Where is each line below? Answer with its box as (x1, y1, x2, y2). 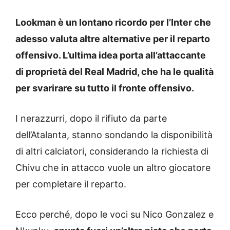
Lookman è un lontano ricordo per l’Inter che (15, 17, 211, 28)
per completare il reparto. (15, 179, 126, 190)
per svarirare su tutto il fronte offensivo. (15, 83, 194, 94)
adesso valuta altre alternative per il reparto (15, 33, 210, 45)
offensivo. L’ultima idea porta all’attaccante (15, 50, 206, 61)
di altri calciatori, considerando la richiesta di (15, 146, 208, 157)
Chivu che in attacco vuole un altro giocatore (15, 162, 210, 174)
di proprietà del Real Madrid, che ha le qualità (15, 66, 214, 78)
